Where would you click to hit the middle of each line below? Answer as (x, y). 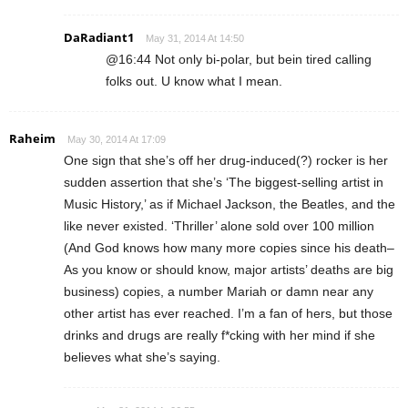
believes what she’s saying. (142, 357)
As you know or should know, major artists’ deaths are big (229, 269)
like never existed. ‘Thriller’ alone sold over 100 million (219, 225)
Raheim (32, 138)
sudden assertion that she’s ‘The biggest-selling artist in (224, 182)
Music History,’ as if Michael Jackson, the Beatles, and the (229, 204)
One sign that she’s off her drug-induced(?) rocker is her (226, 160)
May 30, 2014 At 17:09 (117, 139)
